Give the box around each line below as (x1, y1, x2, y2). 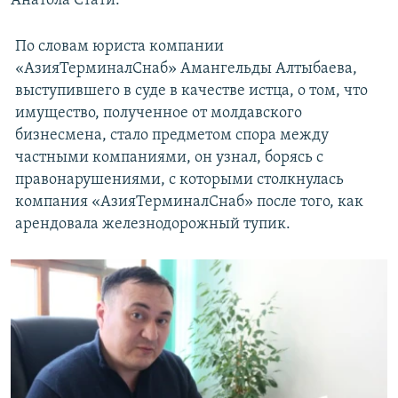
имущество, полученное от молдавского (14, 105, 302, 123)
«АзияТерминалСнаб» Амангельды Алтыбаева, (14, 60, 357, 78)
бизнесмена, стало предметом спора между (14, 127, 329, 145)
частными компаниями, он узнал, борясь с (14, 149, 323, 167)
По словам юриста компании (14, 38, 224, 56)
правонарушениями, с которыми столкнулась (14, 171, 344, 189)
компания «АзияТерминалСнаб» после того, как (14, 194, 363, 211)
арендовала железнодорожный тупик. (14, 216, 291, 234)
